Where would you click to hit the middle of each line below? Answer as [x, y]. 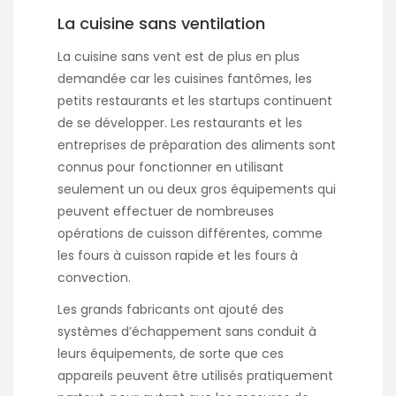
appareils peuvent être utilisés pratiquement [195, 376]
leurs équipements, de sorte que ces [171, 354]
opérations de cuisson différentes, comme [190, 234]
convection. [94, 278]
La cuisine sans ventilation [161, 23]
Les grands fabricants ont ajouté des [171, 310]
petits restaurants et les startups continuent [195, 101]
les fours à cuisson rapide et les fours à [178, 256]
